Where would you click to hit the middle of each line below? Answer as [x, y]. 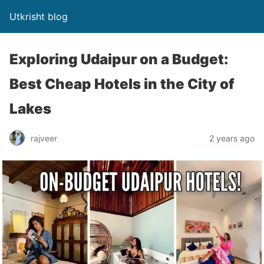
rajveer [44, 138]
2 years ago [232, 138]
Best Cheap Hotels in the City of [122, 84]
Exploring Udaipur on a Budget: [119, 59]
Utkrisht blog [39, 16]
